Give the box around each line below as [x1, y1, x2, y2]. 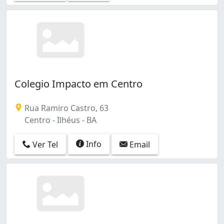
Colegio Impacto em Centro [14, 76, 142, 90]
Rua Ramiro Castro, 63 [22, 102, 108, 113]
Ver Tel [30, 139, 58, 150]
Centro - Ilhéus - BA [22, 114, 96, 125]
